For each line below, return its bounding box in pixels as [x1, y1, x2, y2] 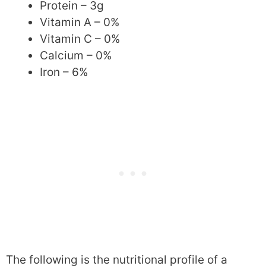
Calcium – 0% [40, 48, 112, 62]
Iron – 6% [40, 65, 88, 79]
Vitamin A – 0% [40, 15, 119, 29]
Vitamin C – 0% [40, 31, 120, 46]
